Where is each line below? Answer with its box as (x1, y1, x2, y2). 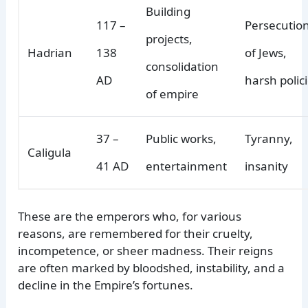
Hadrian (27, 45, 73, 61)
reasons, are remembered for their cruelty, (18, 225, 254, 241)
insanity (245, 158, 289, 175)
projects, (146, 31, 193, 47)
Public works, (146, 131, 217, 147)
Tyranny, (245, 131, 294, 147)
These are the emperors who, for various (18, 208, 242, 224)
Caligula (27, 144, 72, 161)
